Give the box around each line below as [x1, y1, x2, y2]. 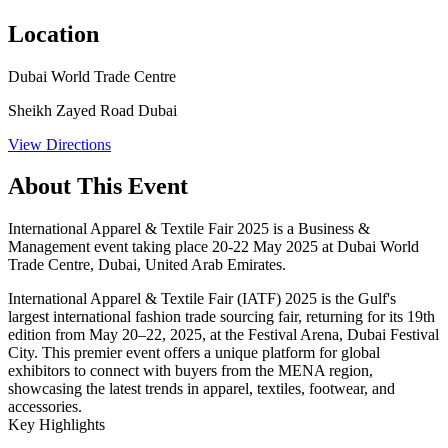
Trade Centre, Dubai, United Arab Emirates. [8, 256, 286, 274]
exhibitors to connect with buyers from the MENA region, [8, 362, 373, 380]
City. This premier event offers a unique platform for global [8, 344, 380, 362]
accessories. [8, 398, 82, 416]
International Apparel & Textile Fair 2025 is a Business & [8, 220, 370, 238]
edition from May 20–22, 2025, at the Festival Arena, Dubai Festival [8, 326, 439, 344]
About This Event [8, 173, 188, 200]
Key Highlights [8, 416, 105, 434]
